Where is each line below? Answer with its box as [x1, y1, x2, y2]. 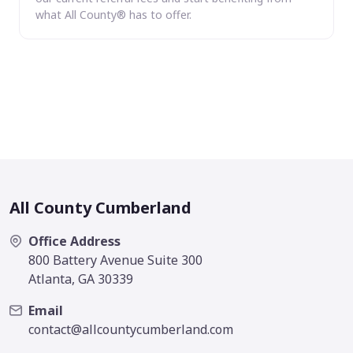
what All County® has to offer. [35, 6, 191, 22]
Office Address [28, 232, 121, 250]
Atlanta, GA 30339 [28, 269, 133, 288]
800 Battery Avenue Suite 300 [28, 251, 203, 269]
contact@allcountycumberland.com [28, 320, 233, 338]
